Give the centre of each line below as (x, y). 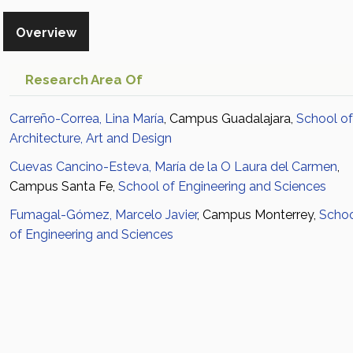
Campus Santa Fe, (64, 186)
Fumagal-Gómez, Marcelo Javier (103, 215)
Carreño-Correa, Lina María (87, 119)
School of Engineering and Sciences (222, 186)
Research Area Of (84, 80)
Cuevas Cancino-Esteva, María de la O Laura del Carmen (173, 167)
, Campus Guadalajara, (230, 119)
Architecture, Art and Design (91, 138)
